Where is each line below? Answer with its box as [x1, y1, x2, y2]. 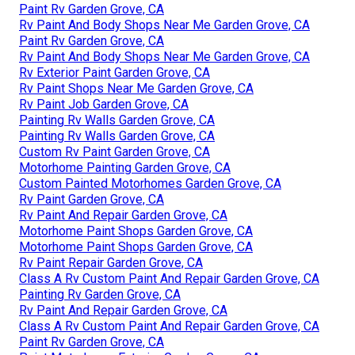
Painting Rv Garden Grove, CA [19, 286, 181, 302]
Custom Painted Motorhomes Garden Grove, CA [19, 175, 281, 191]
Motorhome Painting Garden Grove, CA [19, 159, 231, 175]
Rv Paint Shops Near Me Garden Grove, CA [19, 80, 254, 96]
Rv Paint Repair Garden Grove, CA [19, 254, 203, 270]
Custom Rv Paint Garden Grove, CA [19, 143, 210, 159]
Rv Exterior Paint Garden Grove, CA [19, 64, 210, 80]
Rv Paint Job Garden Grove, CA [19, 96, 189, 112]
